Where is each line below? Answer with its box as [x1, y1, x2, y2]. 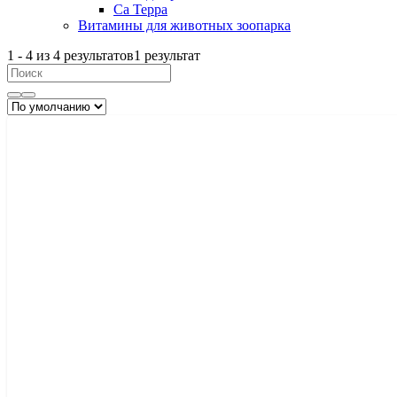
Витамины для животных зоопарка [78, 17, 291, 33]
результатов [60, 47, 134, 63]
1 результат [134, 47, 200, 63]
